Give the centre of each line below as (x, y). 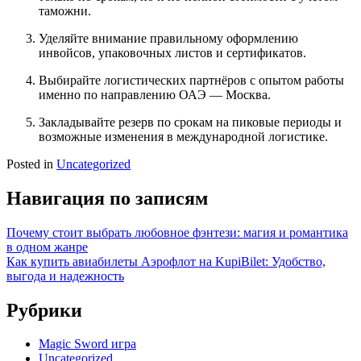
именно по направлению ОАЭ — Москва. (155, 94)
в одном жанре (47, 247)
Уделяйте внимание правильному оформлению (168, 38)
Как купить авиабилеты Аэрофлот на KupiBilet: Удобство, (166, 261)
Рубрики (44, 310)
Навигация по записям (107, 198)
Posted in (31, 164)
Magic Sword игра (87, 344)
